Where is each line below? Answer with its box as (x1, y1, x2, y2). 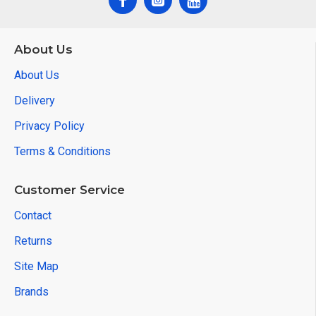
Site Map (14, 260, 59, 273)
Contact (14, 209, 51, 222)
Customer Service (14, 183, 125, 197)
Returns (14, 234, 52, 248)
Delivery (14, 94, 55, 107)
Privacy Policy (14, 119, 85, 133)
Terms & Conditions (14, 145, 111, 158)
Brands (14, 285, 49, 298)
